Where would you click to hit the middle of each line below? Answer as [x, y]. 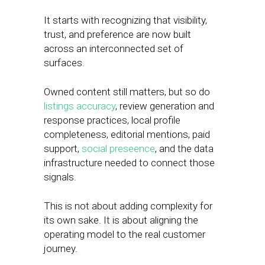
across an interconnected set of [114, 49]
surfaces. [67, 63]
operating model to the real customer [125, 234]
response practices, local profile [112, 120]
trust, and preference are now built [117, 34]
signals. [62, 177]
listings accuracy [80, 106]
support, [63, 148]
